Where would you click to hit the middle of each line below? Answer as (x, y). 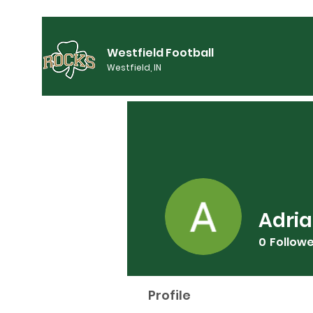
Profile (169, 295)
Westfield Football (160, 53)
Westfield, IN (134, 67)
